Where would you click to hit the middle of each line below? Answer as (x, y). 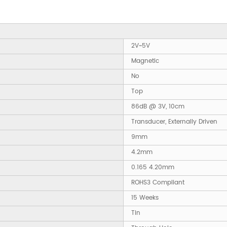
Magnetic (145, 61)
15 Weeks (145, 198)
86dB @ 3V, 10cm (158, 107)
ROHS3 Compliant (158, 183)
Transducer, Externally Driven (174, 122)
